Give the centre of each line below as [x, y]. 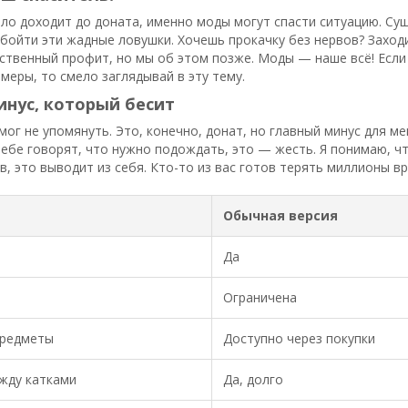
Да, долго [253, 379]
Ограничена [260, 297]
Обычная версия [280, 215]
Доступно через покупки [299, 338]
